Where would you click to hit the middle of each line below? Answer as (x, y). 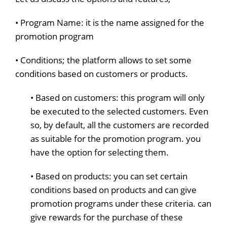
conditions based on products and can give (113, 190)
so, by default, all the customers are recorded (120, 125)
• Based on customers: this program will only (118, 97)
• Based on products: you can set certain (109, 176)
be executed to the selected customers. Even (119, 111)
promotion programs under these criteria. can (121, 203)
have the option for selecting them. (100, 152)
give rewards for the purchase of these (107, 217)
